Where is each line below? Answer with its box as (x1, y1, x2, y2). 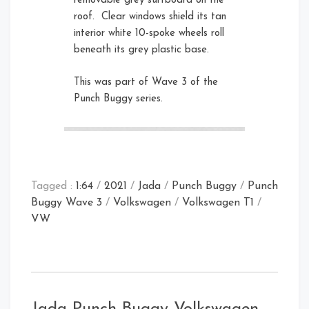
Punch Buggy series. (74, 93, 163, 104)
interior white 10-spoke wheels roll (74, 28, 225, 39)
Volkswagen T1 (182, 197, 254, 209)
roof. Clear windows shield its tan (74, 12, 227, 23)
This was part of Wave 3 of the (74, 77, 219, 88)
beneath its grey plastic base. (74, 45, 210, 56)
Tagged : (31, 181, 76, 192)
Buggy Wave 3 (31, 197, 102, 209)
